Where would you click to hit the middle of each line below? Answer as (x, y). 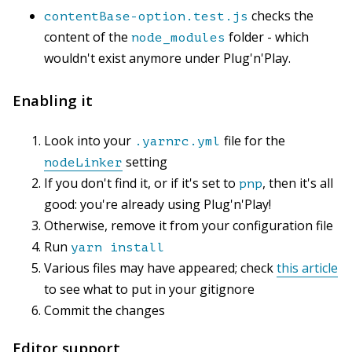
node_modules (178, 38)
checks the (281, 16)
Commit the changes (104, 310)
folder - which (267, 37)
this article (307, 268)
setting (145, 161)
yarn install (118, 247)
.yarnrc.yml (178, 141)
